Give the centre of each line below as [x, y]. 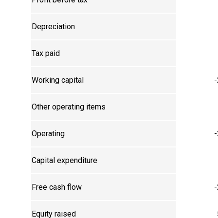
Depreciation [54, 27]
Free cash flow [57, 187]
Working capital [58, 80]
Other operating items [69, 107]
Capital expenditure [65, 161]
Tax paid [46, 54]
